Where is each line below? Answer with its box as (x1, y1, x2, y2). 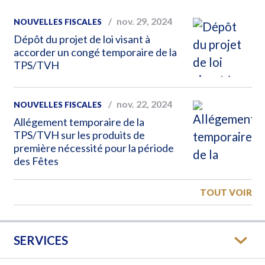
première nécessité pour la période (13, 141, 174, 155)
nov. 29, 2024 (116, 15, 172, 27)
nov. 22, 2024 (116, 98, 172, 110)
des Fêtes (13, 154, 59, 168)
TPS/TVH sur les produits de (13, 128, 145, 142)
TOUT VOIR (199, 187, 252, 198)
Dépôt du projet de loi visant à (13, 33, 150, 46)
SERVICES (13, 233, 68, 248)
